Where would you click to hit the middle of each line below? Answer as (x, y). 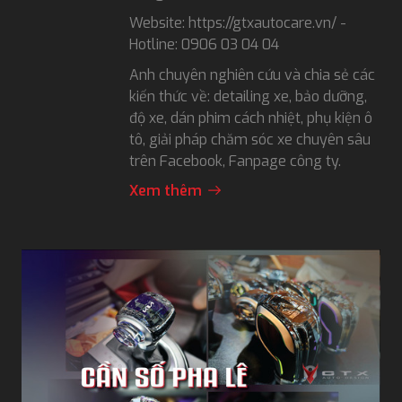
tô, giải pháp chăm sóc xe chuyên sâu (250, 139)
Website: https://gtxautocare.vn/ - (238, 22)
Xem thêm (166, 190)
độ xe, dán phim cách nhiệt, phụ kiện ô (251, 118)
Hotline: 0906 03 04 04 (204, 44)
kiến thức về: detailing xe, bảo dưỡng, (248, 96)
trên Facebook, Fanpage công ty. (235, 161)
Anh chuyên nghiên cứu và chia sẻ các (252, 74)
